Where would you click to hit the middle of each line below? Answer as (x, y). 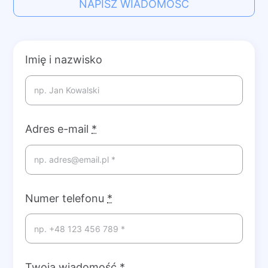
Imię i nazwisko (64, 60)
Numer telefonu (66, 198)
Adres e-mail (59, 129)
